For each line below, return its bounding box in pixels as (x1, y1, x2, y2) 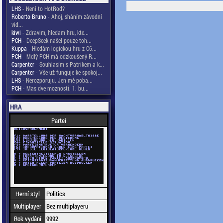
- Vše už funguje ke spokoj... (34, 68, 102, 76)
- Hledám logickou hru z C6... (26, 44, 97, 52)
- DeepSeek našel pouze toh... (21, 36, 92, 44)
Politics (46, 189, 65, 198)
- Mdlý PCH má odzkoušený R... (21, 52, 97, 60)
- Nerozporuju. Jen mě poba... (20, 76, 93, 84)
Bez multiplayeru (46, 202, 88, 211)
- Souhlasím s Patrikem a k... (34, 60, 104, 68)
